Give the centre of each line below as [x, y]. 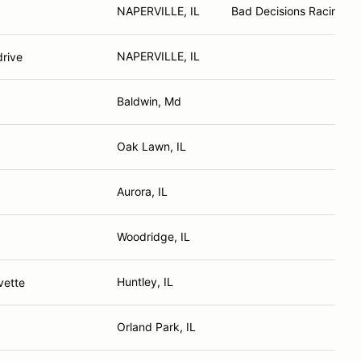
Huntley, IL [145, 282]
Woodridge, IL [154, 237]
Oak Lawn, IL [151, 146]
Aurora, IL [142, 191]
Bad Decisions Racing [288, 11]
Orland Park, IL [156, 327]
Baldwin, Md [149, 101]
